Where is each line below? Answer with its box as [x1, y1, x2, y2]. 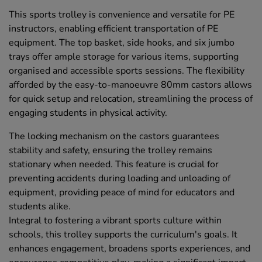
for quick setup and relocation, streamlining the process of [9, 92, 253, 105]
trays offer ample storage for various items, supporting [9, 50, 239, 63]
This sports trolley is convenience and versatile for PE [9, 8, 235, 21]
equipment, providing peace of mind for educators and [9, 185, 235, 199]
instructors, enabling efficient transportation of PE [9, 22, 218, 35]
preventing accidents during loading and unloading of [9, 171, 230, 185]
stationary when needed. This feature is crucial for [9, 157, 219, 171]
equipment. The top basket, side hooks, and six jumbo [9, 36, 235, 49]
